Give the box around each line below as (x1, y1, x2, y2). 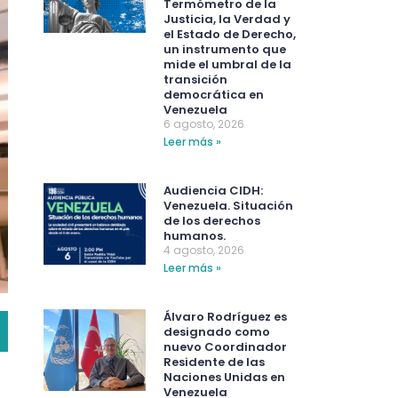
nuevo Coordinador (163, 338, 287, 356)
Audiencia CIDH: (163, 182, 263, 200)
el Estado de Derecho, (163, 26, 296, 44)
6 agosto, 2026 (163, 116, 244, 132)
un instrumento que (163, 41, 286, 59)
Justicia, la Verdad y (163, 11, 291, 28)
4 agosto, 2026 (163, 243, 244, 259)
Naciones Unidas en (163, 369, 285, 386)
